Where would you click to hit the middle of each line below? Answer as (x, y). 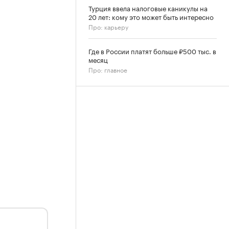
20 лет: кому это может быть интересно (151, 16)
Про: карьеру (108, 26)
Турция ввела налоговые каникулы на (148, 8)
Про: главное (108, 69)
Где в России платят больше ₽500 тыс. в (152, 51)
